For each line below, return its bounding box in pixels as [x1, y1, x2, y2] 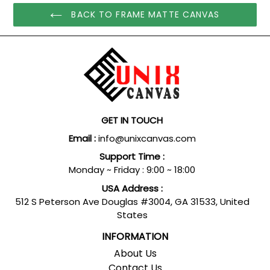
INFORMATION [102, 229, 168, 243]
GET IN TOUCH [101, 113, 163, 127]
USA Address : [101, 181, 163, 195]
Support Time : [99, 150, 165, 163]
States [116, 208, 148, 221]
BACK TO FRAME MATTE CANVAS [68, 8, 220, 21]
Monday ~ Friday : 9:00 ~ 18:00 [69, 163, 195, 177]
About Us [113, 246, 157, 261]
